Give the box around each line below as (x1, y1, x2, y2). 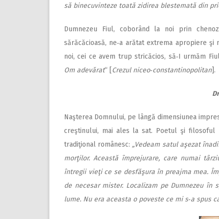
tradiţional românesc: (64, 140, 132, 149)
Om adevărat (64, 66, 105, 74)
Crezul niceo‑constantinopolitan (112, 66, 212, 74)
